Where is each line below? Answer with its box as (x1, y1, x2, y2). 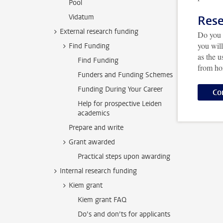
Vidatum (69, 12, 94, 22)
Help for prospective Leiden (78, 99, 162, 109)
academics (78, 109, 110, 118)
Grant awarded (69, 137, 115, 147)
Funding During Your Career (78, 85, 163, 94)
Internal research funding (60, 166, 137, 176)
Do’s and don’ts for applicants (78, 210, 170, 219)
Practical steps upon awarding (78, 152, 170, 161)
